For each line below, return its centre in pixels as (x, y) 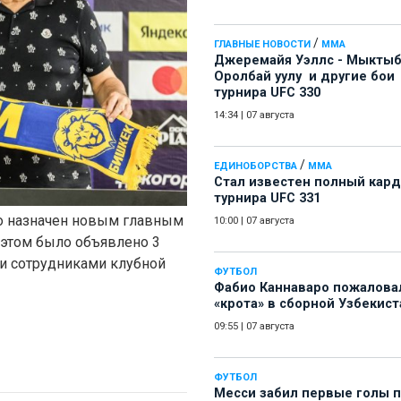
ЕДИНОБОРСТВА (256, 166)
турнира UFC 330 (267, 93)
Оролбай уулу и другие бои (304, 77)
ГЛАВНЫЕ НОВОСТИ (262, 45)
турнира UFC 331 (267, 199)
